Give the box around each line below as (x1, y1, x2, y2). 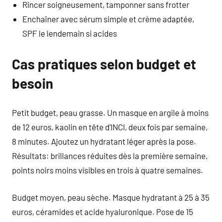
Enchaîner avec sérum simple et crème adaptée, (22, 13, 195, 24)
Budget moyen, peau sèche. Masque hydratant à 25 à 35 (12, 192, 210, 202)
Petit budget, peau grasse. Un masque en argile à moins (12, 108, 209, 117)
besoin (12, 74, 53, 92)
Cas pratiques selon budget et (12, 55, 196, 72)
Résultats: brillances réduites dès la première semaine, (12, 151, 208, 161)
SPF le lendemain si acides (22, 28, 117, 38)
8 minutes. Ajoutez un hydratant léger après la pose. (12, 136, 196, 146)
